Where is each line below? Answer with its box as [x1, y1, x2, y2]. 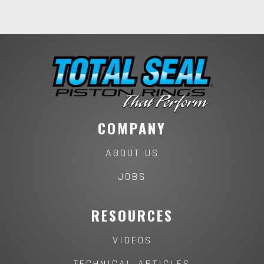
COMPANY [98, 117, 166, 138]
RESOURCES [91, 204, 173, 226]
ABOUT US [105, 146, 159, 160]
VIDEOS [112, 233, 152, 247]
